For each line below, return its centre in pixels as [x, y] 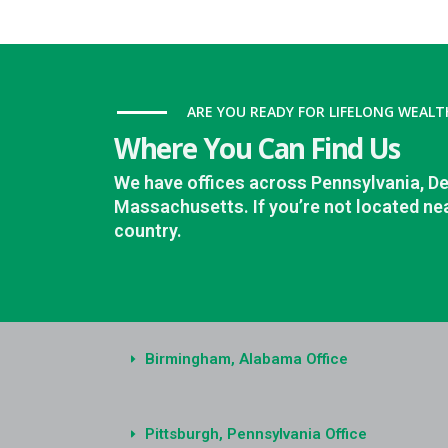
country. [151, 231]
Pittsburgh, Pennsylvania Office [255, 434]
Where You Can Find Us [260, 148]
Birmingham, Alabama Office [246, 359]
